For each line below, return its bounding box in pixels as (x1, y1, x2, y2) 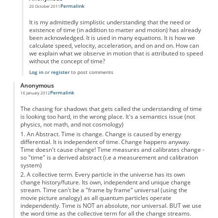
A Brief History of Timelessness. (54, 6, 131, 14)
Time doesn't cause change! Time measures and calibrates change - (20, 145, 204, 153)
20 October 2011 (29, 3, 60, 9)
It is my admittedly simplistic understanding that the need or (29, 18, 191, 26)
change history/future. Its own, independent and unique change (20, 179, 191, 186)
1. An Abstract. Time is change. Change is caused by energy (20, 130, 181, 138)
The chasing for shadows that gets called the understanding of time (20, 105, 202, 113)
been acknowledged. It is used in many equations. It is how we (29, 34, 195, 42)
